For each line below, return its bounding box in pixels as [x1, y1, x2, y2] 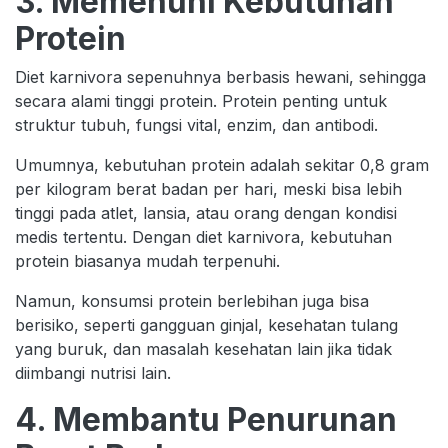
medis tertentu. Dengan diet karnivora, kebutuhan [15, 226, 392, 247]
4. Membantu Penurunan [15, 399, 397, 439]
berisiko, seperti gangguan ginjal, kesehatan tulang [15, 314, 398, 335]
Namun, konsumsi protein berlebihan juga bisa [15, 290, 369, 311]
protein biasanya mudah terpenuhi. [15, 250, 280, 271]
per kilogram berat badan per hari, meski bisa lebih [15, 178, 402, 199]
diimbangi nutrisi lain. [15, 362, 171, 383]
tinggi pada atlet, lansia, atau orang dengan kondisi [15, 202, 397, 223]
